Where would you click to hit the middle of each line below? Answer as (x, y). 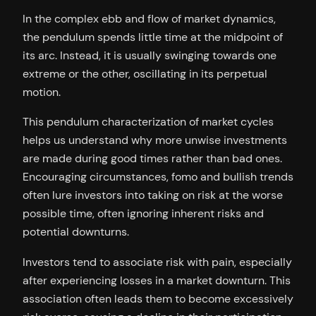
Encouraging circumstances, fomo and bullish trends (158, 177)
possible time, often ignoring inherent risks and (143, 214)
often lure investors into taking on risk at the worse (153, 195)
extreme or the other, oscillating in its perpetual (145, 74)
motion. (42, 92)
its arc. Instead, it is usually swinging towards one (150, 56)
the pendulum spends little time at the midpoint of (153, 37)
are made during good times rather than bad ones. (152, 159)
